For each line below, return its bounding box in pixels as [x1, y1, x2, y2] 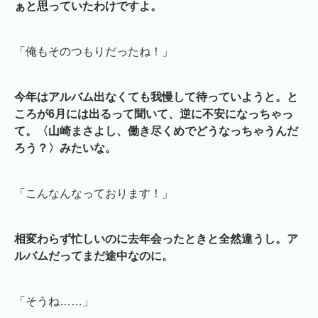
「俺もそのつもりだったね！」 [14, 45, 173, 58]
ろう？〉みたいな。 [14, 142, 116, 155]
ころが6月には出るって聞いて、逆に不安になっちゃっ [14, 108, 293, 121]
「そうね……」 [14, 295, 94, 308]
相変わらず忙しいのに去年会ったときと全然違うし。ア [14, 233, 298, 246]
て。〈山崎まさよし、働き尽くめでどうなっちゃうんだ [14, 125, 298, 138]
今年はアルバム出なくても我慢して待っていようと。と [14, 91, 298, 104]
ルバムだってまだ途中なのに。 [14, 250, 173, 263]
